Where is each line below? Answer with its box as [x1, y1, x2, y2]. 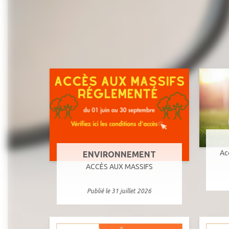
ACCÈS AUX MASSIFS [85, 163, 153, 171]
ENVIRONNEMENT [82, 150, 156, 159]
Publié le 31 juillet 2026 [87, 188, 152, 195]
